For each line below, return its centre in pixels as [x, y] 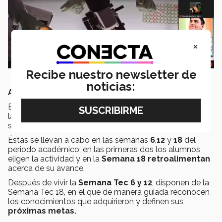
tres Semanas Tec [134, 116]
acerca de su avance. [47, 168]
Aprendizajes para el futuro [64, 92]
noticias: [111, 87]
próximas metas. [43, 211]
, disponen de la [181, 182]
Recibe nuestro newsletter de [111, 75]
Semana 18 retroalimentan [156, 159]
